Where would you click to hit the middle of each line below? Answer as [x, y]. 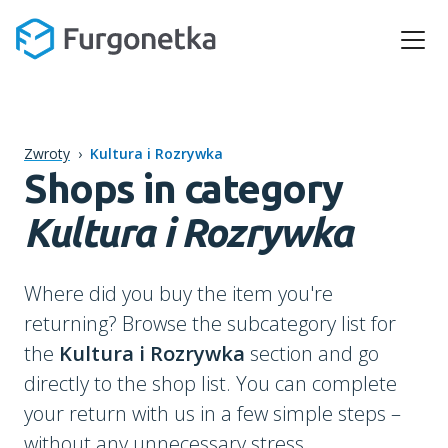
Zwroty [47, 153]
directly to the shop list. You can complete [210, 383]
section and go [312, 353]
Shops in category [183, 188]
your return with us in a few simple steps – [212, 413]
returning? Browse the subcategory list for [210, 323]
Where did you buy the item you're [178, 293]
